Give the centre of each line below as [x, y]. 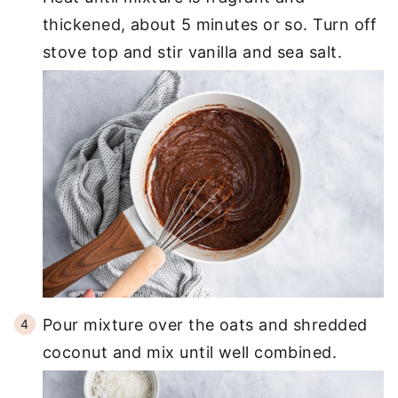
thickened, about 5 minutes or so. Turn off [210, 24]
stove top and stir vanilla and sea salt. [193, 52]
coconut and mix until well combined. [190, 352]
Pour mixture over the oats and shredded [205, 324]
